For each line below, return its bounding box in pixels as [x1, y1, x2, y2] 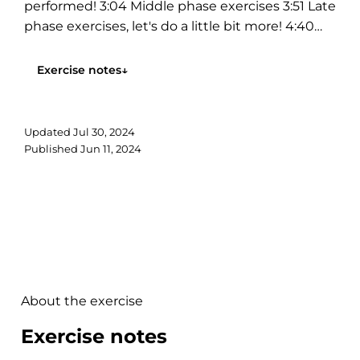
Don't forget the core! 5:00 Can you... [24, 39, 256, 54]
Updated [24, 125, 73, 138]
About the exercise [21, 293, 143, 309]
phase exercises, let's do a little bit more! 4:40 [24, 18, 314, 34]
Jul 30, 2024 [73, 125, 135, 138]
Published [24, 142, 80, 155]
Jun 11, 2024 [80, 142, 141, 155]
